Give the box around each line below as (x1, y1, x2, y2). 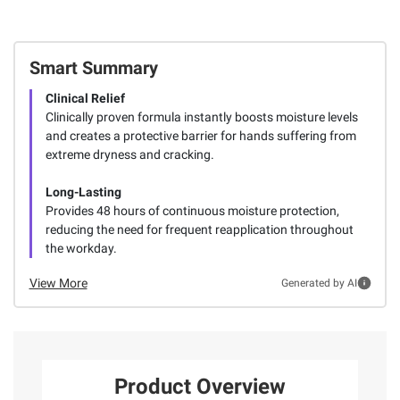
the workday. (45, 240, 117, 255)
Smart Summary (29, 56, 158, 79)
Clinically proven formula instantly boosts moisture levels (45, 109, 358, 124)
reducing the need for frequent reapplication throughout (45, 221, 354, 237)
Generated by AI (280, 277, 357, 290)
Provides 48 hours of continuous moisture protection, (45, 203, 339, 218)
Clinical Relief (45, 90, 125, 105)
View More (29, 275, 87, 290)
